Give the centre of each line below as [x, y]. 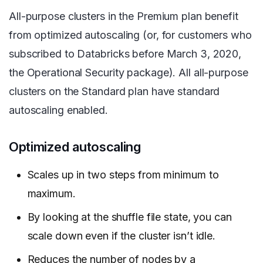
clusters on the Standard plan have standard [114, 92]
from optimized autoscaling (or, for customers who [130, 35]
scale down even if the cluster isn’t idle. [121, 236]
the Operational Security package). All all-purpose [129, 73]
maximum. [51, 194]
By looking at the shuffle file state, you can [129, 217]
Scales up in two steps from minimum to [123, 175]
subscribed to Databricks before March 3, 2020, [125, 54]
